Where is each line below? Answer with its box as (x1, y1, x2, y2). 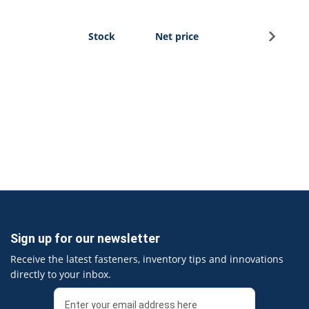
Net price (155, 29, 199, 43)
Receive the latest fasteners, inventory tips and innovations (10, 252, 283, 266)
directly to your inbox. (10, 267, 111, 281)
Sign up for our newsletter (10, 230, 160, 246)
